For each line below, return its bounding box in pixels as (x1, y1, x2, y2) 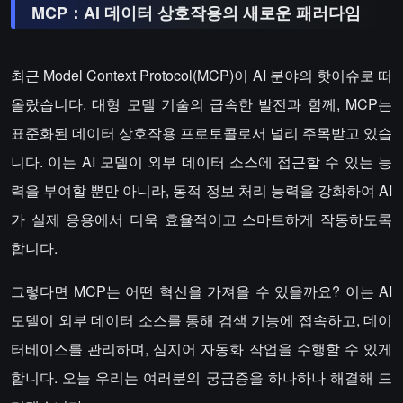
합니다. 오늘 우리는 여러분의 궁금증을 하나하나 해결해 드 (11, 367, 392, 388)
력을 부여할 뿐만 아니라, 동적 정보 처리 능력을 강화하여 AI (11, 180, 392, 201)
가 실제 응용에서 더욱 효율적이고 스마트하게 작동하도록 (11, 209, 392, 229)
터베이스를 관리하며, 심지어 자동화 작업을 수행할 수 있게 (11, 338, 392, 359)
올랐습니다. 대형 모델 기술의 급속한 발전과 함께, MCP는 (11, 94, 392, 114)
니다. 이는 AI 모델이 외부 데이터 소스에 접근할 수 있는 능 (11, 151, 392, 172)
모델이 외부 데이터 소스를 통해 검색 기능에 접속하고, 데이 (11, 309, 392, 330)
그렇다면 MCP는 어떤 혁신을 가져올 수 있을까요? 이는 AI (11, 281, 392, 301)
